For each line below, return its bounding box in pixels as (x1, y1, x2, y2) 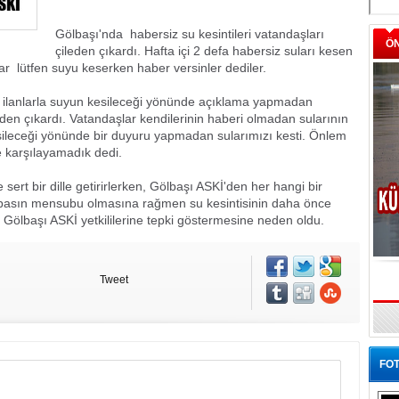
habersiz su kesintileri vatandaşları (126, 27, 324, 41)
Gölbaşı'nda (55, 27, 123, 41)
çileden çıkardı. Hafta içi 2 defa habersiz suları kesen (55, 44, 353, 58)
